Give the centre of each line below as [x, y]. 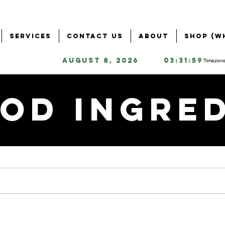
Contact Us [95, 36]
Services [30, 36]
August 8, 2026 [100, 61]
